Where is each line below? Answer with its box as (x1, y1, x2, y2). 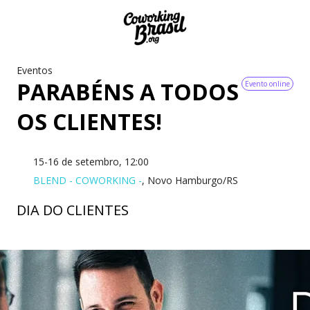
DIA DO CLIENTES (17, 200, 129, 219)
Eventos (17, 64, 53, 77)
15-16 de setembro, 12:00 (33, 154, 149, 168)
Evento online (245, 79, 290, 89)
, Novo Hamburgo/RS (142, 173, 238, 187)
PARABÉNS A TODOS (17, 77, 239, 107)
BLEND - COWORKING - (33, 173, 142, 187)
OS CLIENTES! (17, 107, 162, 136)
